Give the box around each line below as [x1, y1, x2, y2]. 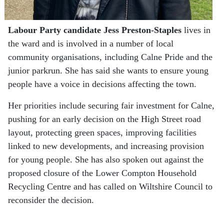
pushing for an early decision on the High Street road [8, 114, 201, 124]
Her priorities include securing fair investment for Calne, [8, 100, 214, 111]
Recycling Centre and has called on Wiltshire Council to [8, 181, 212, 192]
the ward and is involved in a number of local [8, 38, 173, 49]
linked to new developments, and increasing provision [8, 141, 204, 151]
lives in [181, 25, 210, 35]
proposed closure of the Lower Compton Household [8, 168, 196, 178]
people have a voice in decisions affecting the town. [8, 79, 196, 89]
